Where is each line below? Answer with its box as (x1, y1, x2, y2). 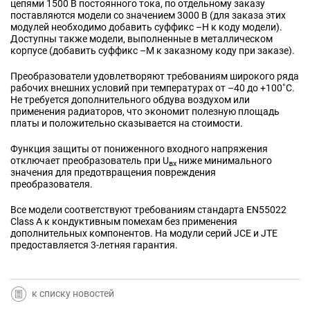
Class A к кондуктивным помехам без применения (10, 216, 237, 228)
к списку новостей (32, 288, 114, 300)
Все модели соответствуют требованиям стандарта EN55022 (10, 204, 286, 216)
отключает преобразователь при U (10, 155, 169, 167)
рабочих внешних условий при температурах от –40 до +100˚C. (10, 82, 295, 94)
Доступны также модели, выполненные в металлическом (10, 33, 273, 45)
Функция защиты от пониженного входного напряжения (10, 143, 268, 155)
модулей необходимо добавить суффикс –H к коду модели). (10, 21, 282, 33)
